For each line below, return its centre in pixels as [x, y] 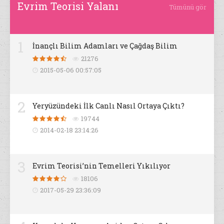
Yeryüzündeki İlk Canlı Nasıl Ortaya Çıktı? [108, 106]
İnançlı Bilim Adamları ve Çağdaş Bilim [105, 46]
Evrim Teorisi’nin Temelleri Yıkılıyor [101, 166]
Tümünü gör [188, 7]
